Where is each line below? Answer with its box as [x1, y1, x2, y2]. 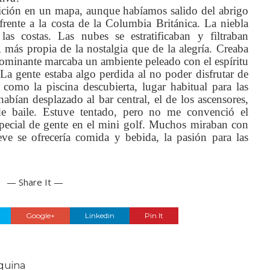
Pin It [144, 211, 163, 220]
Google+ [25, 211, 55, 220]
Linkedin [84, 211, 115, 220]
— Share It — [7, 176, 63, 188]
